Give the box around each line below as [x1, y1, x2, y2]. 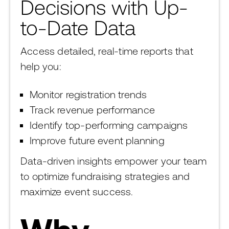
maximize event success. [20, 186, 133, 197]
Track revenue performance [30, 104, 155, 116]
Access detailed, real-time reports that [20, 45, 193, 57]
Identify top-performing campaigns [30, 119, 188, 131]
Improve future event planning [30, 134, 165, 146]
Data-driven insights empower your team [20, 155, 207, 167]
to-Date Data [20, 16, 135, 39]
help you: [20, 60, 61, 72]
